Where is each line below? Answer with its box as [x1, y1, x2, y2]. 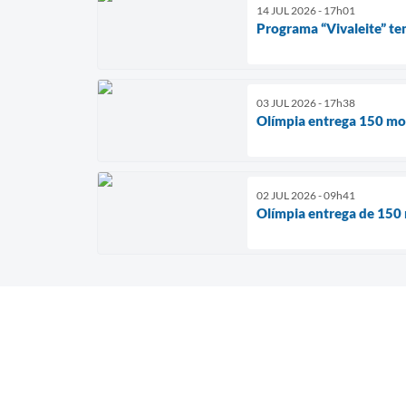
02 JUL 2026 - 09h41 [256, 188, 355, 202]
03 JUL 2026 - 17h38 [256, 95, 355, 110]
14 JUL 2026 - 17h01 [256, 3, 355, 17]
